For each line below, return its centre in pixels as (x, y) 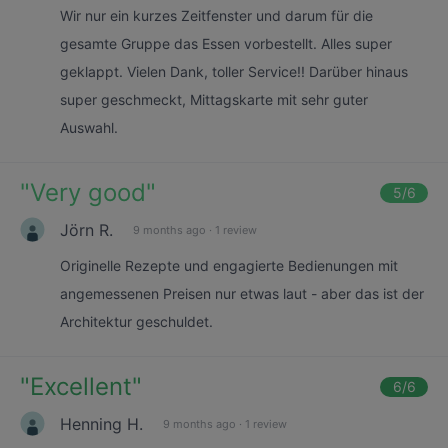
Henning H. (101, 423)
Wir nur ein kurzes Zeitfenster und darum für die (216, 15)
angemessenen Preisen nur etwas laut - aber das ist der (242, 293)
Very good (88, 192)
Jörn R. (86, 229)
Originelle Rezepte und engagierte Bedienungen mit (229, 265)
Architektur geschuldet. (136, 321)
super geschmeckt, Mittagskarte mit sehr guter (214, 99)
